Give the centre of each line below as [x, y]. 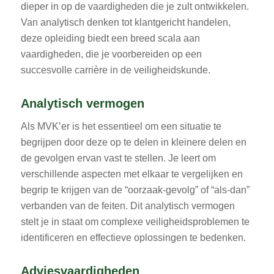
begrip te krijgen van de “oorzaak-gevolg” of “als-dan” [135, 190]
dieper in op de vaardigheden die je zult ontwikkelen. [135, 6]
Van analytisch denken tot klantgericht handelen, [125, 22]
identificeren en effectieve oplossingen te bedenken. [133, 237]
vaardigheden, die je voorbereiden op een [111, 54]
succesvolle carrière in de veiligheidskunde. [115, 70]
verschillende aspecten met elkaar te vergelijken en [131, 174]
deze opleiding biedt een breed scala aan [110, 38]
